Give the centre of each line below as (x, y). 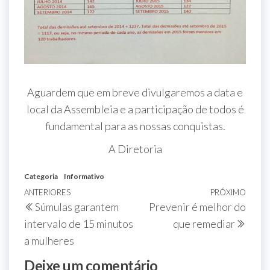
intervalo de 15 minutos (79, 224)
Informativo (84, 177)
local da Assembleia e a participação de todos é (135, 109)
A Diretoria (135, 149)
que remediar (204, 224)
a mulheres (49, 241)
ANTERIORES (47, 193)
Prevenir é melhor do (197, 207)
